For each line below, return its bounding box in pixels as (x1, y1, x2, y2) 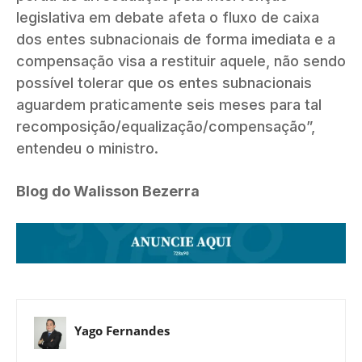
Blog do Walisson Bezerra (16, 182, 200, 200)
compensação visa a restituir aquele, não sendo (16, 52, 346, 69)
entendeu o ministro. (16, 139, 158, 157)
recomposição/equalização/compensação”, (16, 117, 315, 135)
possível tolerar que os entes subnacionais (16, 74, 312, 91)
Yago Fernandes (74, 322, 170, 339)
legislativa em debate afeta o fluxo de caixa (16, 8, 319, 26)
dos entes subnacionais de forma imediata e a (16, 30, 335, 48)
